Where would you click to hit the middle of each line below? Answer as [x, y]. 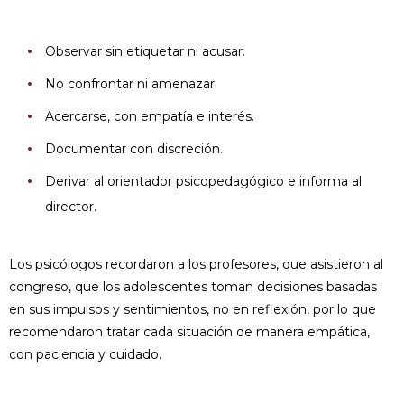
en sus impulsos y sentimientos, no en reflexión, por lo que [193, 309]
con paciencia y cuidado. [85, 354]
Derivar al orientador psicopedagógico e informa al [203, 181]
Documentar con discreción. [134, 149]
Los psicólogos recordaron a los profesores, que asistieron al [196, 264]
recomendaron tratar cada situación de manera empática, [189, 332]
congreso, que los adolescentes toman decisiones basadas [193, 287]
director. [71, 207]
